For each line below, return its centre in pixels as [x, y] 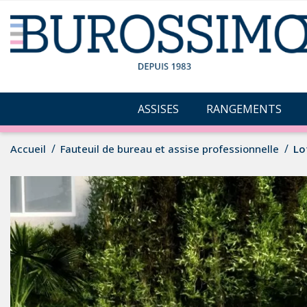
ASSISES [158, 109]
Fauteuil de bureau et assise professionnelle [170, 149]
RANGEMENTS [244, 109]
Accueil [28, 149]
